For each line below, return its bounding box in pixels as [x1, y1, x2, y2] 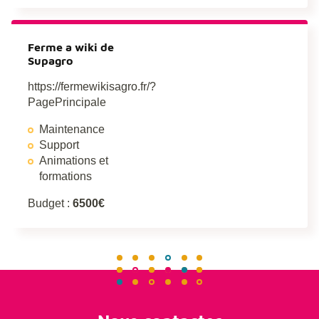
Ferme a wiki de [28, 41, 114, 54]
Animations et [39, 155, 108, 167]
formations [39, 170, 92, 183]
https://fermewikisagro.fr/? [28, 80, 156, 93]
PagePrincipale [28, 96, 106, 109]
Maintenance [39, 123, 105, 136]
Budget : [28, 197, 73, 210]
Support [39, 139, 79, 152]
